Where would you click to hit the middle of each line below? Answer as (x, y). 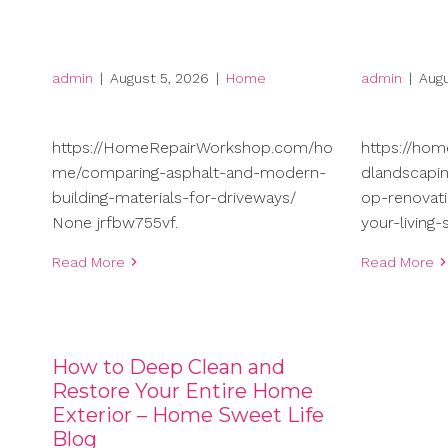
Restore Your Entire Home (182, 391)
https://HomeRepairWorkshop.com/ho (192, 148)
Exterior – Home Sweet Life (188, 415)
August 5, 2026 (159, 77)
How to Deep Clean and (168, 367)
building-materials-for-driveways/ (174, 198)
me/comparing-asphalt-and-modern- (189, 173)
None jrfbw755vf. (115, 223)
